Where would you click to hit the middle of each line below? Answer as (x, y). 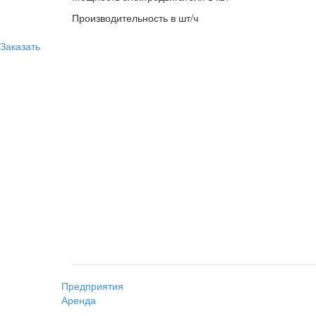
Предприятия (92, 286)
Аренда (79, 300)
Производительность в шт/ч (135, 18)
